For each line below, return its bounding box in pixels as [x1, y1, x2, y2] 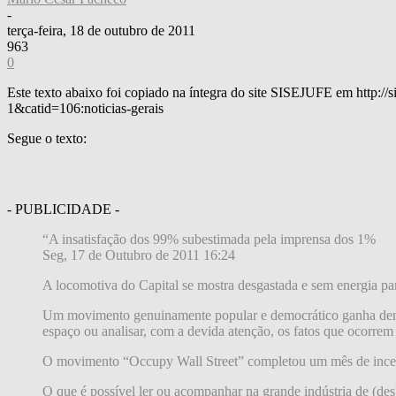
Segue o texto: [7, 130, 87, 146]
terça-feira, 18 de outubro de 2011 [7, 22, 195, 38]
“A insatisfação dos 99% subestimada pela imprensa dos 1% [42, 231, 376, 247]
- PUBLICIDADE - [7, 201, 119, 217]
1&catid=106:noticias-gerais [7, 100, 164, 116]
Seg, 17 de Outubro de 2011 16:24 [42, 247, 235, 263]
